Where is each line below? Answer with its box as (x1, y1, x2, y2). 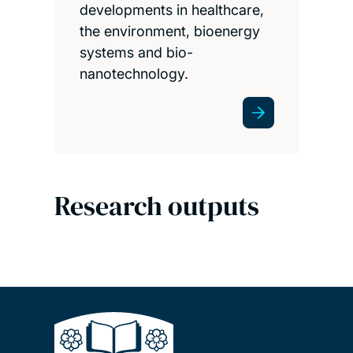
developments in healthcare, (79, 2, 264, 19)
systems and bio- (79, 44, 193, 61)
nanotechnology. (79, 65, 188, 83)
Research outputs (54, 188, 259, 225)
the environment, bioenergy (79, 23, 260, 40)
